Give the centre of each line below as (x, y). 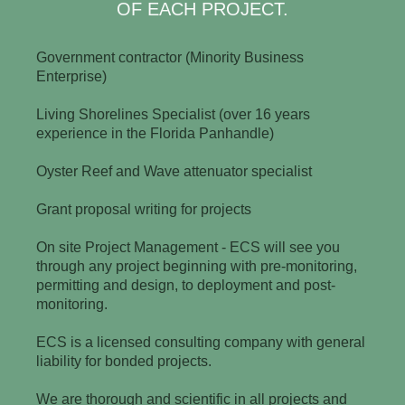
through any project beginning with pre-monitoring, (197, 266)
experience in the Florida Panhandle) (155, 133)
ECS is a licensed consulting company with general (201, 342)
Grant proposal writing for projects (144, 209)
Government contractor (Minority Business (170, 57)
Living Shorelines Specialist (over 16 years (174, 114)
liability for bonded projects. (124, 361)
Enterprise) (72, 76)
